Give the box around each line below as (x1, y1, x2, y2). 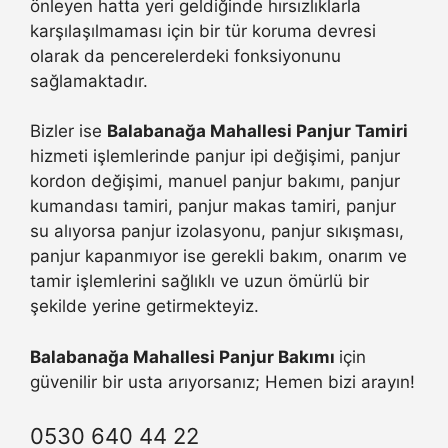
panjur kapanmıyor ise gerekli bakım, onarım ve (30, 246, 407, 267)
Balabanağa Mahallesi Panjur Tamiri (107, 121, 408, 142)
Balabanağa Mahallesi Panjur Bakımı (30, 346, 339, 367)
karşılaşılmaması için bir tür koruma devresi (30, 20, 376, 41)
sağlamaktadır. (30, 70, 148, 91)
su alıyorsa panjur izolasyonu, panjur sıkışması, (30, 221, 404, 242)
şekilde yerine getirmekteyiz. (30, 296, 259, 317)
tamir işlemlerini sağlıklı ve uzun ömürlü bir (30, 271, 369, 292)
